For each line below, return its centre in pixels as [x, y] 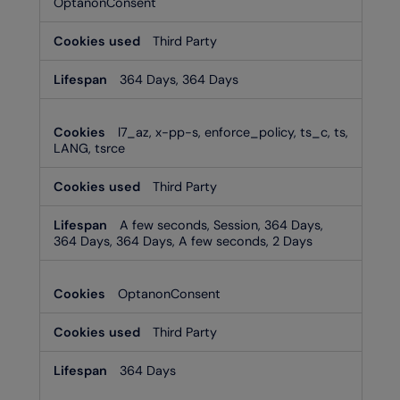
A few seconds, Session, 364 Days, [221, 225]
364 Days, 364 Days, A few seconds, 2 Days [183, 241]
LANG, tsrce [89, 148]
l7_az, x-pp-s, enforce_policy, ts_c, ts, [233, 132]
